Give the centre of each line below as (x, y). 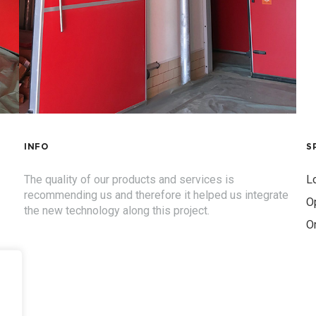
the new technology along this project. (116, 210)
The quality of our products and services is (129, 179)
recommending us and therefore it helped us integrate (156, 195)
